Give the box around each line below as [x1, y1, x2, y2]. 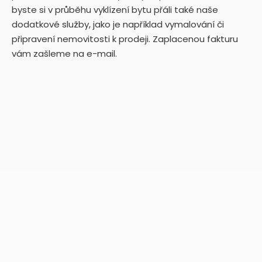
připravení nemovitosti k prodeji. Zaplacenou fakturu [12, 32, 238, 45]
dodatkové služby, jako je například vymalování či [12, 18, 224, 30]
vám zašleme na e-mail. [12, 47, 117, 60]
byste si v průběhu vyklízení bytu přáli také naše [12, 3, 218, 16]
